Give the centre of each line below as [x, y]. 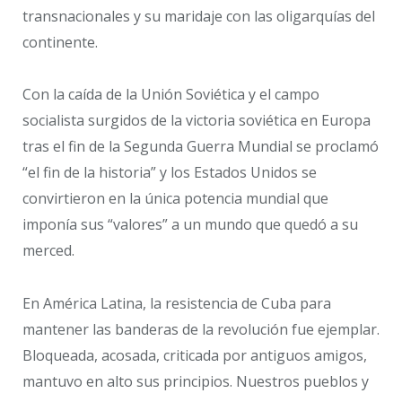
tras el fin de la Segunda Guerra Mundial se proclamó [201, 147]
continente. [60, 42]
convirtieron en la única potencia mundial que [175, 199]
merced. [48, 251]
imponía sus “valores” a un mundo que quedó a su [190, 225]
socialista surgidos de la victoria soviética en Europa [197, 121]
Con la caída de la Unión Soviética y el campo [171, 95]
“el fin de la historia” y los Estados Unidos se [170, 173]
